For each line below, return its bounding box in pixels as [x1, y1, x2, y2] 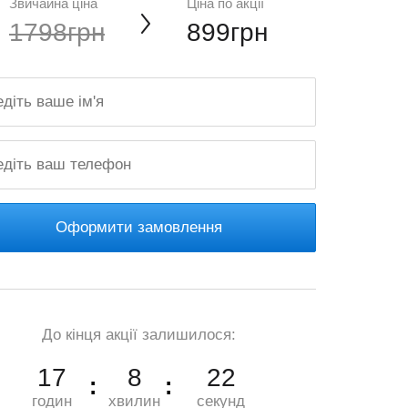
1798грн [9, 18, 105, 46]
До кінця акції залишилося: [41, 326, 236, 343]
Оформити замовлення [55, 219, 222, 236]
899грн [187, 18, 268, 46]
